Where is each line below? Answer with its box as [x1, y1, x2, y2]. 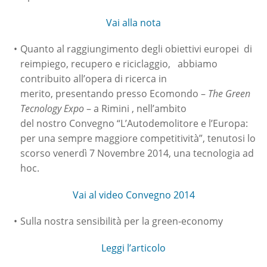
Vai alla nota [106, 16, 161, 30]
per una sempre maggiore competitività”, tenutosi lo [20, 132, 256, 145]
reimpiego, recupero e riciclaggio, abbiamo [20, 57, 218, 71]
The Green [208, 87, 250, 101]
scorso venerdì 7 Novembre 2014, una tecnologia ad [20, 147, 254, 160]
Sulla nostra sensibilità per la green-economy [20, 215, 228, 228]
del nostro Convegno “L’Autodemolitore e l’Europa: [20, 117, 248, 131]
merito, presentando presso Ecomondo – [20, 87, 208, 101]
